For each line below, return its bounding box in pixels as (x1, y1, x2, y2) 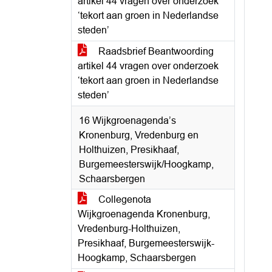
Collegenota (96, 194, 151, 205)
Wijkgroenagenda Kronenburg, (78, 209, 210, 219)
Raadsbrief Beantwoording (96, 46, 214, 56)
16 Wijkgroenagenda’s (79, 115, 176, 126)
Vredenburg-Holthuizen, (78, 223, 180, 234)
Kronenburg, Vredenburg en (79, 130, 199, 140)
